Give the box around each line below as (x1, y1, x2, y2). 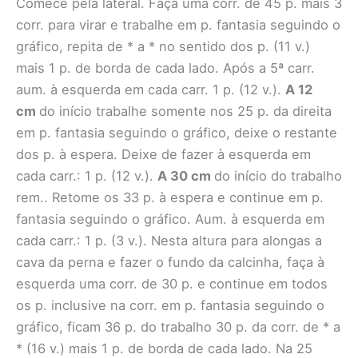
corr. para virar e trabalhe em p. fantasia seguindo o (16, 17, 340, 34)
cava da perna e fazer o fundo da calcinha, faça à (16, 254, 324, 271)
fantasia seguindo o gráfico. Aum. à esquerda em (16, 211, 324, 228)
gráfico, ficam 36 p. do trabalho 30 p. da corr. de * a (16, 319, 340, 336)
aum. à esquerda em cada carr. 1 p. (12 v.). (16, 82, 285, 98)
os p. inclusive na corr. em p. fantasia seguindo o (16, 297, 324, 314)
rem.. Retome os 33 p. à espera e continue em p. (16, 189, 324, 206)
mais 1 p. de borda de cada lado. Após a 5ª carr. (16, 60, 315, 77)
